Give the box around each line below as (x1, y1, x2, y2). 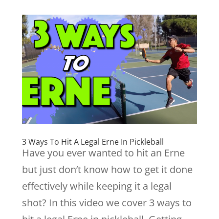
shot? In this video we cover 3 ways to (22, 196, 192, 209)
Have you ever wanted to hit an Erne (22, 146, 185, 159)
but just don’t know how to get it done (22, 163, 193, 176)
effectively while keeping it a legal (22, 179, 172, 193)
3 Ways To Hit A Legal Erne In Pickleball (22, 136, 164, 147)
